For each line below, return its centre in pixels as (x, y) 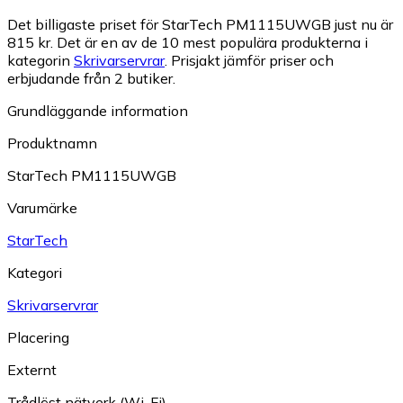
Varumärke (42, 208)
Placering (38, 338)
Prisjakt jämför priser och (252, 61)
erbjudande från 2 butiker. (91, 79)
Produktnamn (52, 143)
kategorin (40, 61)
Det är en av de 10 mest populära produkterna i (212, 43)
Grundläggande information (98, 111)
